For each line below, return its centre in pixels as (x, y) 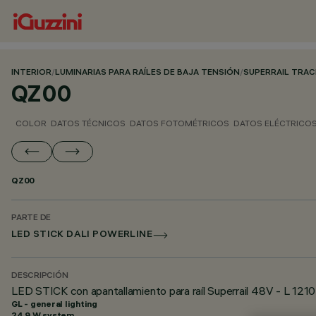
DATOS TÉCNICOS (88, 123)
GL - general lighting (54, 304)
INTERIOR (31, 73)
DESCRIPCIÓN (40, 276)
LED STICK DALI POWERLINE (82, 235)
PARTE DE (31, 218)
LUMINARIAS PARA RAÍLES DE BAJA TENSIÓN (147, 73)
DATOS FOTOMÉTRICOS (180, 123)
